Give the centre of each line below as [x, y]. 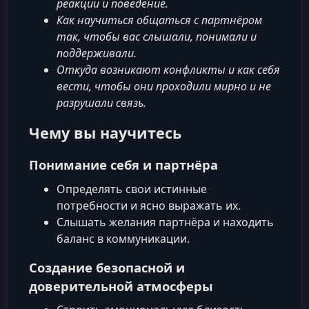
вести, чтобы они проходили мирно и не [164, 87]
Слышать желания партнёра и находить [165, 222]
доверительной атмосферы [121, 286]
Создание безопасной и [107, 267]
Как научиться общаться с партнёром [159, 20]
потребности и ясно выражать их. [149, 205]
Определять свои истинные [132, 189]
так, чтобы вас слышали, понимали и [157, 37]
